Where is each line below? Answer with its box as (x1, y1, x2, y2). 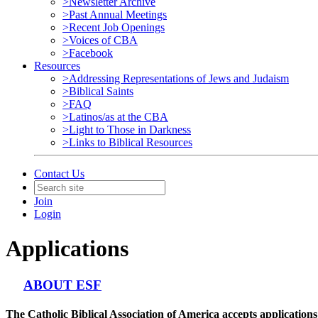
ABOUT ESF (23, 277, 102, 292)
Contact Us (34, 168, 84, 180)
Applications (6, 236, 128, 262)
